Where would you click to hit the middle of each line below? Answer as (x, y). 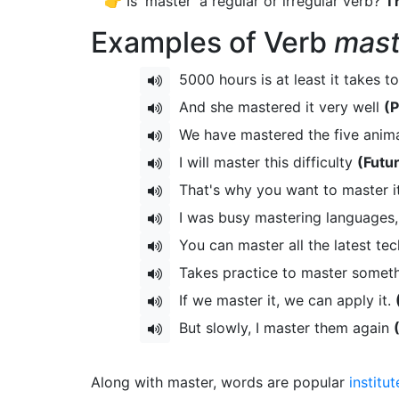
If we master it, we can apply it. (283, 300)
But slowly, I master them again (282, 327)
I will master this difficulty (264, 162)
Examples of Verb (212, 42)
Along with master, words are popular (220, 382)
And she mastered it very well (277, 106)
